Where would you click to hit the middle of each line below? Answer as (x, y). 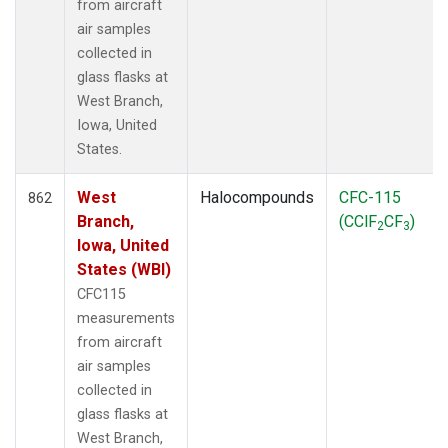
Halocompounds (257, 197)
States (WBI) (124, 269)
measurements (126, 318)
